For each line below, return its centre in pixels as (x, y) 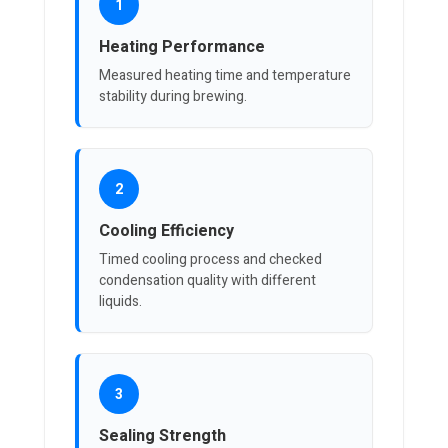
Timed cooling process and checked (210, 260)
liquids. (120, 302)
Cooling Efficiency (166, 231)
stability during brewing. (173, 97)
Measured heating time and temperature (225, 76)
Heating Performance (182, 47)
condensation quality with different (207, 281)
